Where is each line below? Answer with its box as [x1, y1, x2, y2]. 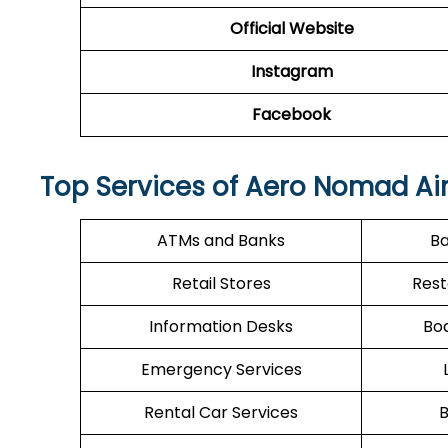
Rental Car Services [144, 401, 298, 424]
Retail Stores [171, 272, 271, 295]
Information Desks [149, 315, 293, 338]
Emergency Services [140, 358, 302, 381]
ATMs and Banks [157, 229, 285, 252]
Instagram [250, 60, 333, 83]
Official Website [229, 17, 354, 40]
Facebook [252, 103, 331, 126]
